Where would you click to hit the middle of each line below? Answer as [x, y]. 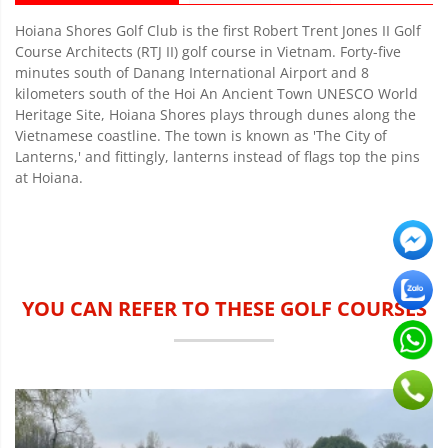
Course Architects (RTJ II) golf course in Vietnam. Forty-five [208, 51]
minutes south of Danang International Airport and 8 [192, 72]
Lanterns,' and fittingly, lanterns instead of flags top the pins [217, 156]
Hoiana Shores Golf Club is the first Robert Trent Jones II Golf [218, 30]
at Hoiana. [49, 177]
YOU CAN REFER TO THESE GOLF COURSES [224, 308]
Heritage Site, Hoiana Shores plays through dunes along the [215, 114]
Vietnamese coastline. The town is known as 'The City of [201, 135]
